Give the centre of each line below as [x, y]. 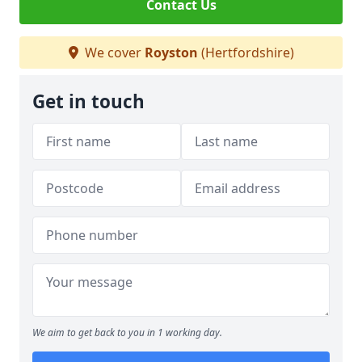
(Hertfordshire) [246, 53]
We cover [113, 53]
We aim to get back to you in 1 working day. [127, 333]
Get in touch [88, 101]
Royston [171, 53]
